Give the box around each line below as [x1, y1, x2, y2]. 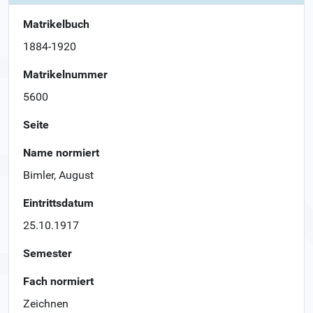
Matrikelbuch [23, 17, 89, 31]
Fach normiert [23, 274, 94, 288]
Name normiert [23, 145, 99, 159]
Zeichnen [23, 296, 68, 310]
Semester [23, 246, 72, 260]
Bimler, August [23, 168, 94, 182]
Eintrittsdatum [23, 196, 94, 210]
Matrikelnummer [23, 67, 108, 81]
